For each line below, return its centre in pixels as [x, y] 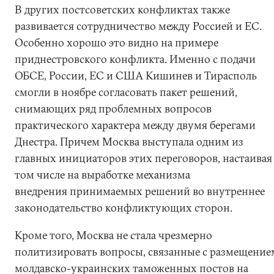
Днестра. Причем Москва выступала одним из [129, 142]
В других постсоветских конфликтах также [122, 9]
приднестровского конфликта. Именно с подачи [135, 59]
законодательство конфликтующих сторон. [124, 208]
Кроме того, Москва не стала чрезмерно [113, 235]
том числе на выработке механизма [102, 175]
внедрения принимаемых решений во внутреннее [140, 191]
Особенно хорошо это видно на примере [117, 43]
